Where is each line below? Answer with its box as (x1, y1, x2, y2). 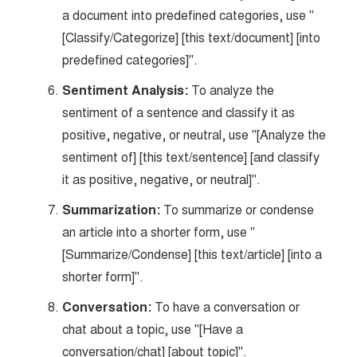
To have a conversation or (151, 299, 300, 316)
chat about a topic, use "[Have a (62, 321, 244, 338)
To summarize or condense (160, 202, 315, 218)
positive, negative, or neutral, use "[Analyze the (62, 127, 327, 143)
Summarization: (62, 202, 161, 219)
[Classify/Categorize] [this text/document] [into (62, 29, 321, 46)
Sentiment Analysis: (62, 82, 189, 100)
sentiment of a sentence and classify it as (62, 104, 296, 121)
